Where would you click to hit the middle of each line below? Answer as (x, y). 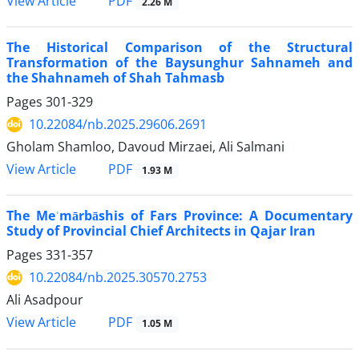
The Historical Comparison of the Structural (179, 48)
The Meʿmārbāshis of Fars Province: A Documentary (179, 216)
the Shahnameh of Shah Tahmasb (115, 78)
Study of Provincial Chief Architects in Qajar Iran (161, 231)
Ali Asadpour (45, 300)
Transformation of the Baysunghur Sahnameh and (179, 63)
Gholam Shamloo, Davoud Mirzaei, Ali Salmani (145, 147)
